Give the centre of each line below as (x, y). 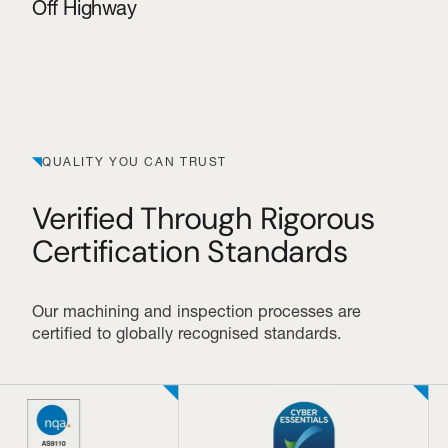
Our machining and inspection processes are (196, 311)
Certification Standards (189, 252)
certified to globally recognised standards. (187, 333)
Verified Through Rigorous (203, 219)
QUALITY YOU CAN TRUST (135, 162)
